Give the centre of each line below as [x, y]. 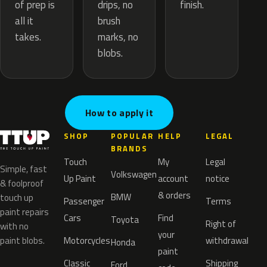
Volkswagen [134, 175]
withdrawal [227, 241]
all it [24, 21]
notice [217, 179]
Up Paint [80, 179]
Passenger [84, 201]
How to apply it [119, 113]
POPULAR [132, 136]
